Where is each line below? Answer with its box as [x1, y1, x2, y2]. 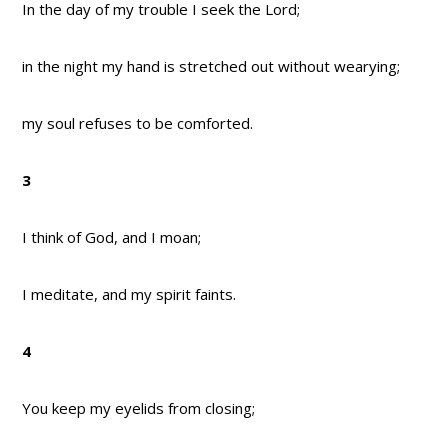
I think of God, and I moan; [22, 227, 202, 248]
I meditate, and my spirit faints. [22, 284, 237, 305]
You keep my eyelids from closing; [22, 398, 256, 419]
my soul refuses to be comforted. [22, 113, 254, 134]
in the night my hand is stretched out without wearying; [22, 56, 401, 77]
